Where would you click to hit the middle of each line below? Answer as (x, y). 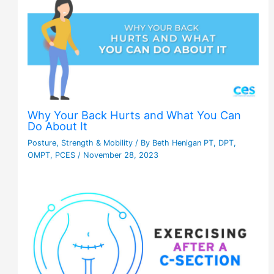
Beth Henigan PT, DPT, (194, 143)
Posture (42, 143)
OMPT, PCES (53, 155)
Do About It (58, 126)
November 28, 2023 (121, 155)
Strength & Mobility (97, 143)
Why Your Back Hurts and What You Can (135, 115)
